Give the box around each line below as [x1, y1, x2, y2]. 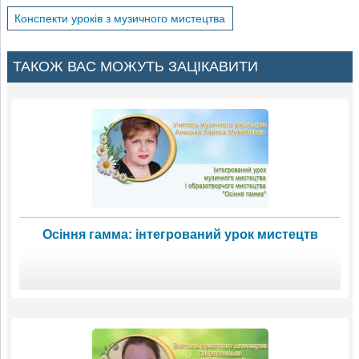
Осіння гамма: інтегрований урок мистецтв [42, 227, 318, 241]
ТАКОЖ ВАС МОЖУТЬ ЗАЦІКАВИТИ [13, 58, 258, 75]
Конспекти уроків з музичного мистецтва [14, 11, 226, 25]
